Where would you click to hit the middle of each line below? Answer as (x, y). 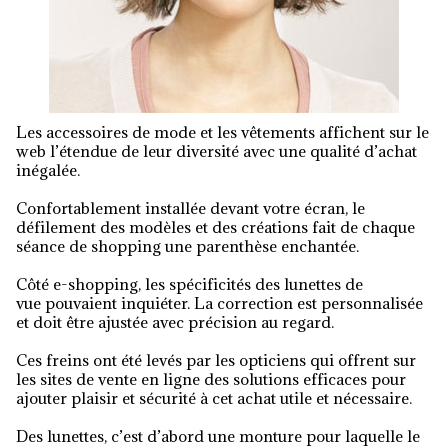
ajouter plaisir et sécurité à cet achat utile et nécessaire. (214, 398)
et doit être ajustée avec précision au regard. (175, 322)
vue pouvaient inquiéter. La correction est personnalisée (219, 303)
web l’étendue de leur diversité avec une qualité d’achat (216, 151)
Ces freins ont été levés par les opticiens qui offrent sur (216, 360)
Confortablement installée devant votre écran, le (190, 208)
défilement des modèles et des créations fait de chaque (215, 227)
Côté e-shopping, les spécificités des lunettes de (189, 284)
